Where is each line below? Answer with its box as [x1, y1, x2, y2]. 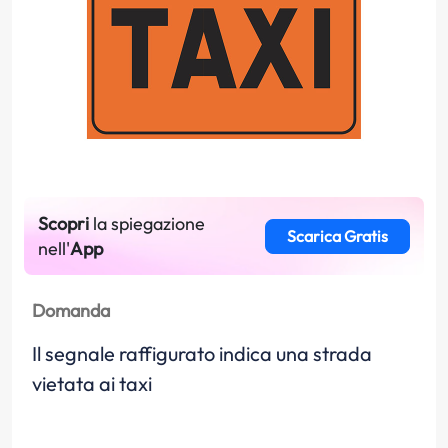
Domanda [32, 299, 110, 322]
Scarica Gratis [286, 226, 388, 246]
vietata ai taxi [32, 371, 152, 396]
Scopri [38, 212, 89, 235]
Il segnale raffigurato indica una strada [32, 341, 372, 366]
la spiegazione [89, 212, 205, 235]
